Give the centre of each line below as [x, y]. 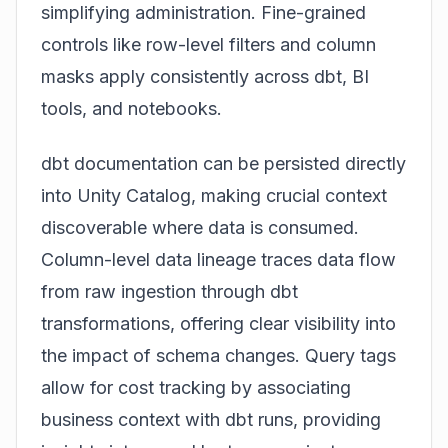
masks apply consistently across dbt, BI [205, 77]
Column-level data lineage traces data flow [218, 259]
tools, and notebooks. [131, 109]
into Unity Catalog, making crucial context [214, 195]
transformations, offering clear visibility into [218, 323]
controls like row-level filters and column [208, 45]
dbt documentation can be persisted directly [223, 163]
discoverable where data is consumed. [200, 227]
